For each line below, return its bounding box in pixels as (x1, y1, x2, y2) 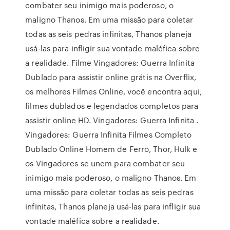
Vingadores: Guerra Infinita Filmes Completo (25, 129, 192, 140)
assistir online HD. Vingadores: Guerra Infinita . (25, 114, 199, 126)
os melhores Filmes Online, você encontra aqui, (25, 86, 202, 97)
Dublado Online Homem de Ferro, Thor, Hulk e (25, 143, 198, 155)
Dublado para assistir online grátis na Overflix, (25, 71, 197, 83)
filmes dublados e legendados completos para (25, 100, 199, 111)
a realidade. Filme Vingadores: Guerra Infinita (25, 57, 195, 68)
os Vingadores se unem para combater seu (25, 158, 185, 169)
